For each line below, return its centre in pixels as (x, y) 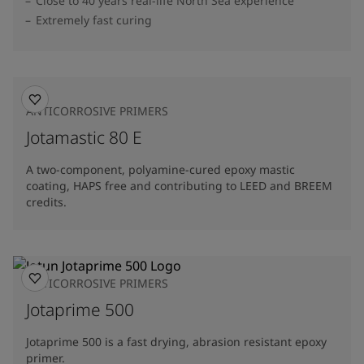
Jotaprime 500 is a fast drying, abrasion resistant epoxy (176, 342)
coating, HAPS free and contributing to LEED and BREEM (179, 186)
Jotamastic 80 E (84, 137)
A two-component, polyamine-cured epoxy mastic (160, 169)
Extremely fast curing (94, 20)
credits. (46, 202)
